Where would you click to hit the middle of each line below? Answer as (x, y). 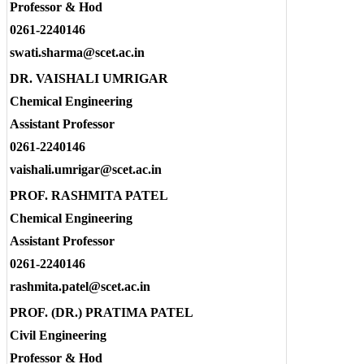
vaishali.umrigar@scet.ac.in (86, 170)
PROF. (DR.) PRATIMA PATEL (102, 313)
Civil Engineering (58, 336)
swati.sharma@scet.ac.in (77, 53)
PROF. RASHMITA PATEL (89, 196)
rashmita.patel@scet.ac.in (80, 287)
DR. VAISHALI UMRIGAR (89, 79)
